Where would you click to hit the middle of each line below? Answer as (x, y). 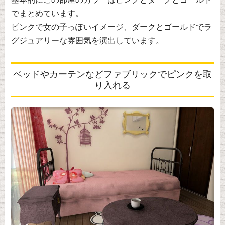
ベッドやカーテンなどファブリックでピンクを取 (112, 75)
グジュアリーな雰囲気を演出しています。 (87, 41)
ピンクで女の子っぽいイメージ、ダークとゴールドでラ (111, 27)
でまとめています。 (47, 14)
